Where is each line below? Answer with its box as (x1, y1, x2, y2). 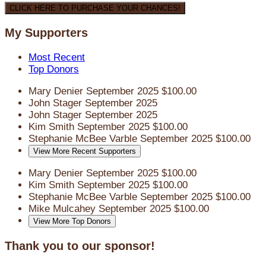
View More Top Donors (33, 217, 111, 226)
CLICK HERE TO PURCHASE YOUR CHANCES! (9, 4, 180, 13)
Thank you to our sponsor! (5, 239, 155, 252)
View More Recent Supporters (33, 147, 136, 156)
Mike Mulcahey (28, 203, 99, 215)
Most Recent (28, 52, 85, 64)
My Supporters (5, 26, 88, 40)
